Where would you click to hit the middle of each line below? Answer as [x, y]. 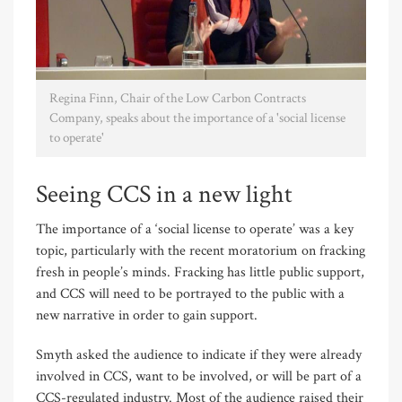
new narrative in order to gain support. [147, 316]
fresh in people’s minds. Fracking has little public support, [200, 273]
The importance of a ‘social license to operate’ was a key [195, 230]
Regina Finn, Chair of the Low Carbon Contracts [178, 99]
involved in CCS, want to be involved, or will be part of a [199, 377]
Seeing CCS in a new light [164, 195]
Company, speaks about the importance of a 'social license [197, 118]
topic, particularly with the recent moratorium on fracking [201, 251]
